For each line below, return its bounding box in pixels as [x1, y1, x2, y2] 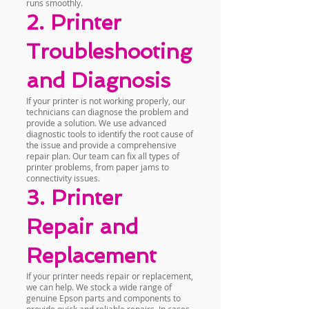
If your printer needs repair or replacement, [26, 270, 193, 281]
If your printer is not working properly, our [26, 95, 186, 106]
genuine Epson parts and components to [26, 292, 181, 303]
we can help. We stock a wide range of [26, 281, 172, 292]
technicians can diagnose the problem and [26, 106, 188, 117]
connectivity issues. [26, 172, 100, 183]
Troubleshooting [26, 39, 192, 63]
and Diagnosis [26, 68, 170, 92]
